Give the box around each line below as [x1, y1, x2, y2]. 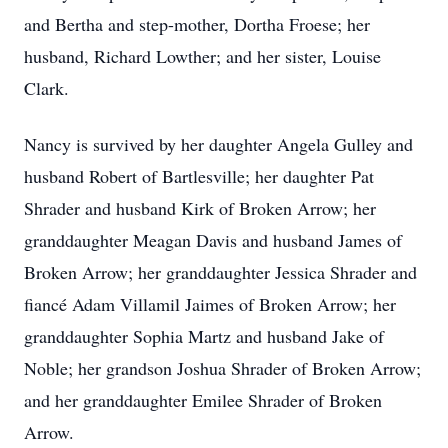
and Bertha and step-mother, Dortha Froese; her [24, 12, 370, 36]
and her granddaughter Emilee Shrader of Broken [24, 388, 382, 412]
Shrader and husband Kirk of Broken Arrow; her [24, 196, 376, 220]
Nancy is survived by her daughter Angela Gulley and [24, 132, 413, 156]
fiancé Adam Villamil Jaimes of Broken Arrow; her [24, 292, 396, 316]
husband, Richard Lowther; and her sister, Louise [24, 44, 381, 68]
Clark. [24, 76, 69, 100]
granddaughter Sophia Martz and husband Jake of [24, 324, 384, 348]
